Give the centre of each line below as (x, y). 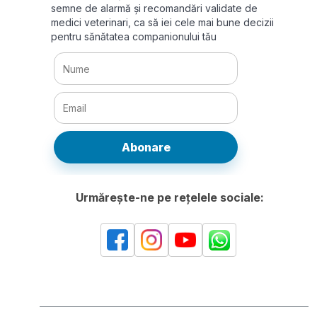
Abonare (146, 148)
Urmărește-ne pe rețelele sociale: (170, 198)
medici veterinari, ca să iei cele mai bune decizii (162, 23)
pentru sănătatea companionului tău (134, 37)
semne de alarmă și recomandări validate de (154, 8)
